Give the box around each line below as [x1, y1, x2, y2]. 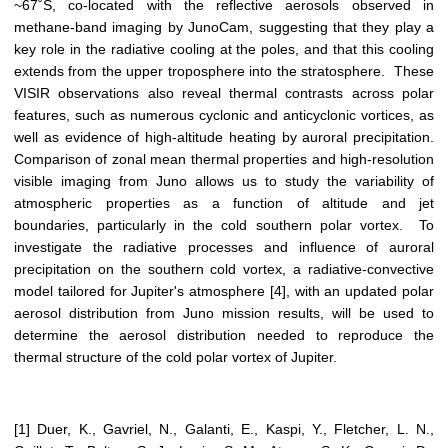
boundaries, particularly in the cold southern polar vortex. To [14, 217, 434, 234]
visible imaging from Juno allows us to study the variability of [14, 173, 434, 190]
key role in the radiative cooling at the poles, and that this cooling [14, 41, 434, 58]
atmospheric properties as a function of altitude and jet [14, 195, 434, 212]
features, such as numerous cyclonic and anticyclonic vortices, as [14, 107, 434, 124]
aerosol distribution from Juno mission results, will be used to [14, 305, 434, 322]
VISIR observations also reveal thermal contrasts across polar [14, 85, 434, 102]
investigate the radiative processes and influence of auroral [14, 239, 434, 256]
